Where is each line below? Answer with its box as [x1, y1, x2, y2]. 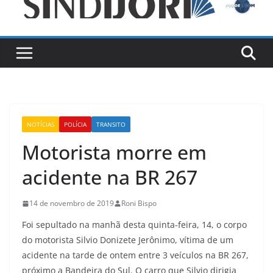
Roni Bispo [121, 198, 157, 209]
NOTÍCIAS [27, 120, 54, 129]
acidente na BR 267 [22, 164, 197, 191]
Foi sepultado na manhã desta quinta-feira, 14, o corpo [22, 219, 247, 231]
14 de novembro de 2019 [29, 198, 114, 209]
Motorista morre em [22, 139, 207, 166]
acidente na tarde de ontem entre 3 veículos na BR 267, [22, 249, 249, 261]
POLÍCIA [64, 120, 87, 129]
